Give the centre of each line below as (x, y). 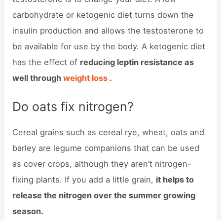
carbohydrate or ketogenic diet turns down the (103, 15)
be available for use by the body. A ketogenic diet (109, 46)
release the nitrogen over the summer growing (104, 195)
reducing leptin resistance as (137, 62)
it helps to (175, 179)
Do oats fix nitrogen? (73, 106)
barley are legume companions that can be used (106, 148)
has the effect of (46, 62)
